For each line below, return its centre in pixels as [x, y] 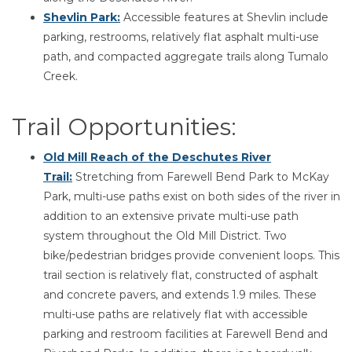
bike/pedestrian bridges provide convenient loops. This [191, 255]
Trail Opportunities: [124, 127]
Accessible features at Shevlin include [224, 17]
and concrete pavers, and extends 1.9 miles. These [180, 295]
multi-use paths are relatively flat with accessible [176, 314]
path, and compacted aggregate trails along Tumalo [186, 57]
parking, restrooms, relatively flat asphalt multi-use [181, 37]
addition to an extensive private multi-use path [171, 216]
